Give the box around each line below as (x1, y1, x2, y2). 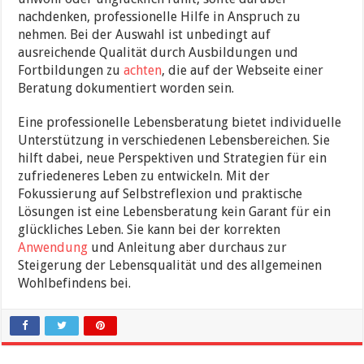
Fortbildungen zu (18, 63, 124, 79)
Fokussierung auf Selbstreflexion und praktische (18, 186, 303, 202)
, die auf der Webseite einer (162, 63, 324, 79)
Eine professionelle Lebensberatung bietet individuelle (18, 115, 342, 131)
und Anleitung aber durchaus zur (88, 240, 288, 256)
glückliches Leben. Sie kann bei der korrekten (18, 222, 281, 238)
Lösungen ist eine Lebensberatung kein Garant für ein (18, 204, 331, 220)
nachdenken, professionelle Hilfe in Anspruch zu (18, 9, 301, 25)
